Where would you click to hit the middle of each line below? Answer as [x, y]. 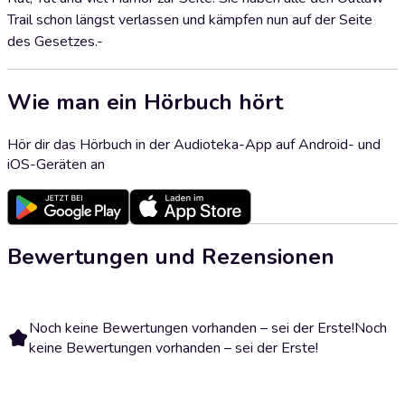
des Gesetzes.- [55, 42]
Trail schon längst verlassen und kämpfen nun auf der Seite [190, 20]
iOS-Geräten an [56, 164]
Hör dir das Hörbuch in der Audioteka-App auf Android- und [194, 144]
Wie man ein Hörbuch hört [145, 102]
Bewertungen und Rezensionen [171, 256]
